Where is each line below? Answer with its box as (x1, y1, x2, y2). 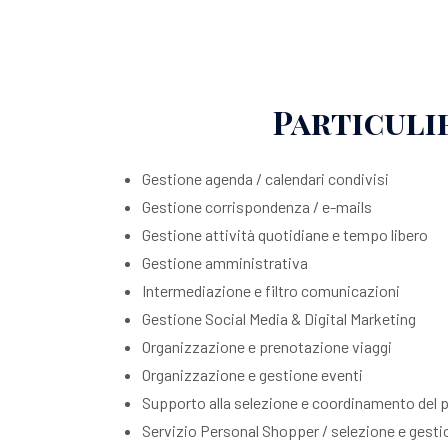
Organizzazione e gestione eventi (142, 365, 363, 384)
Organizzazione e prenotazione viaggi (142, 337, 392, 356)
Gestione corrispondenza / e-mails (142, 197, 375, 216)
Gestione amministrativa (142, 253, 308, 272)
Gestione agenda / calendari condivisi (142, 169, 389, 188)
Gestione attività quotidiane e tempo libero (142, 225, 428, 244)
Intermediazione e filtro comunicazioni (142, 281, 400, 300)
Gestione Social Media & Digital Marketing (142, 309, 416, 328)
